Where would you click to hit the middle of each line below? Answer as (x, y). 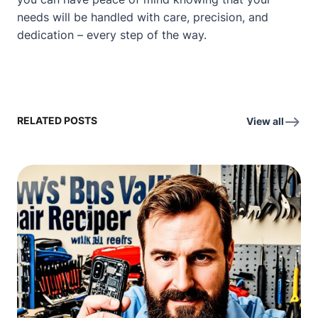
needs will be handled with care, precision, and (143, 17)
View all (265, 121)
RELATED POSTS (57, 120)
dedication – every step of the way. (112, 34)
